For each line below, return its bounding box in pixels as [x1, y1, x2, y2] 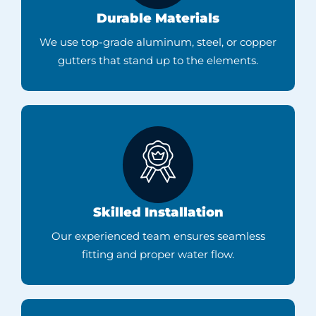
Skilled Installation [92, 205, 224, 221]
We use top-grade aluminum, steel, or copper [39, 35, 276, 49]
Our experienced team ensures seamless [51, 229, 265, 243]
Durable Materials [97, 11, 219, 27]
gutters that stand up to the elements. [58, 54, 258, 68]
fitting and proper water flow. [82, 248, 234, 262]
